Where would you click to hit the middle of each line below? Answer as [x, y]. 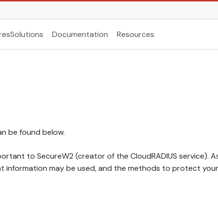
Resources [135, 34]
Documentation [80, 34]
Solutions [27, 34]
